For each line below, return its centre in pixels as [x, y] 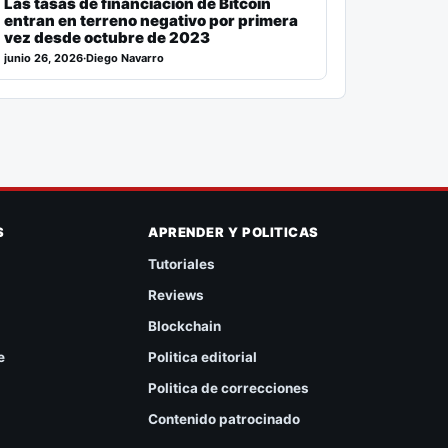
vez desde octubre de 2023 [107, 37]
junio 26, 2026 [44, 57]
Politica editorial [203, 356]
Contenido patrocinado [224, 418]
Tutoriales [182, 263]
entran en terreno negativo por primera [151, 20]
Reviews [176, 294]
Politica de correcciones [229, 387]
